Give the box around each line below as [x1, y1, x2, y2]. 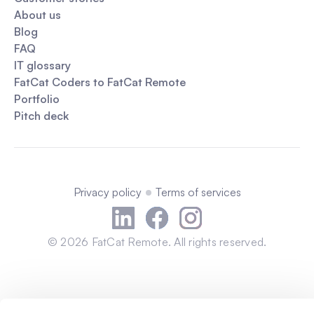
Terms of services [155, 184, 241, 199]
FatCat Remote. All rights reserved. [88, 234, 267, 249]
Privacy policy [73, 184, 142, 199]
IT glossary [14, 57, 71, 72]
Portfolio [14, 91, 60, 106]
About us [14, 7, 61, 22]
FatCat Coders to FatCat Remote [14, 74, 186, 89]
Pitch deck [14, 108, 69, 123]
